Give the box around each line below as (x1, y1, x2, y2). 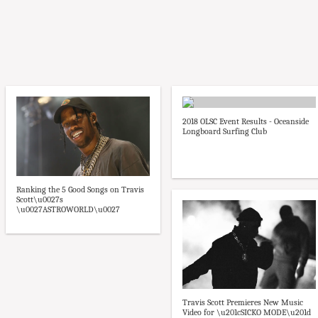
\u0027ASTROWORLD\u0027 (16, 204, 120, 215)
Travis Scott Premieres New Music (182, 297, 303, 308)
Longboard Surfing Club (182, 126, 267, 137)
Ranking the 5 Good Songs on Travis (16, 185, 144, 195)
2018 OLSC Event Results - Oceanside (182, 116, 309, 127)
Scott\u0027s (16, 194, 63, 205)
